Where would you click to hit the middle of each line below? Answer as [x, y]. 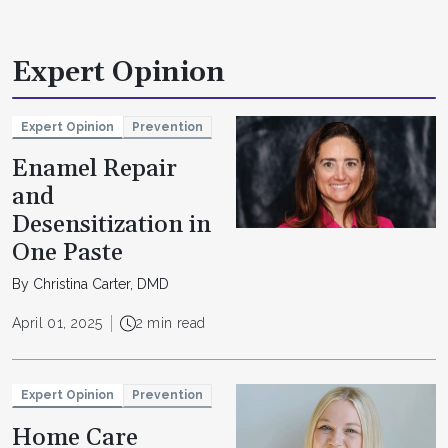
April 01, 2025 [57, 323]
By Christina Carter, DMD [90, 284]
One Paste [67, 253]
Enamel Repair [94, 169]
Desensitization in [111, 225]
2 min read [170, 323]
